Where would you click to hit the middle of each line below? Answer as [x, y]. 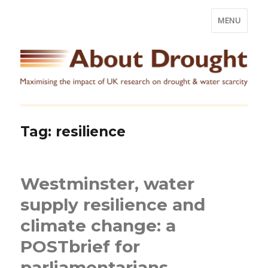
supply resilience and [113, 204]
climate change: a [98, 225]
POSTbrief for [80, 246]
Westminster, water [108, 183]
